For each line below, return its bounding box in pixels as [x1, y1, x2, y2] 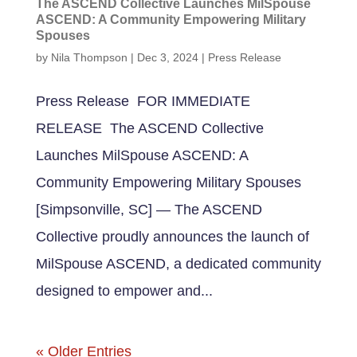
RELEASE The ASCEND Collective [35, 120, 264, 137]
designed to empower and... [35, 283, 213, 300]
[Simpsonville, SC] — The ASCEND [35, 202, 262, 218]
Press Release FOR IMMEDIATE [35, 93, 250, 110]
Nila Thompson [50, 51, 127, 65]
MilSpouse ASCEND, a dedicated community [35, 256, 321, 273]
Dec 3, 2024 [136, 51, 198, 65]
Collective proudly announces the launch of [35, 229, 309, 245]
